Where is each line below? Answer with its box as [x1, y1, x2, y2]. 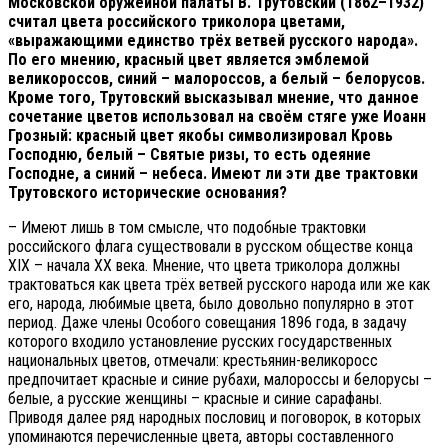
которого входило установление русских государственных [8, 331, 392, 351]
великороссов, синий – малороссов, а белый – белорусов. [8, 68, 425, 88]
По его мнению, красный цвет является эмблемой [8, 49, 369, 69]
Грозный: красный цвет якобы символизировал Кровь [8, 125, 393, 145]
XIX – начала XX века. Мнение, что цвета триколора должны [8, 255, 400, 275]
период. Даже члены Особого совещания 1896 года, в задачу [8, 312, 407, 332]
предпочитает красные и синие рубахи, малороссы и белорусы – [8, 369, 432, 389]
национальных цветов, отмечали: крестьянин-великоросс [8, 350, 378, 370]
